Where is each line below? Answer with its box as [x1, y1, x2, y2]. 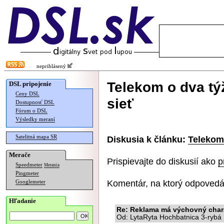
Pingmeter [15, 170, 39, 176]
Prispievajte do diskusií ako [107, 156, 218, 166]
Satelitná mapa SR [15, 134, 57, 139]
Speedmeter [15, 162, 42, 167]
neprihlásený [32, 63, 67, 69]
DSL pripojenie [9, 80, 51, 87]
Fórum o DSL [15, 108, 47, 113]
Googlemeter [15, 179, 45, 184]
